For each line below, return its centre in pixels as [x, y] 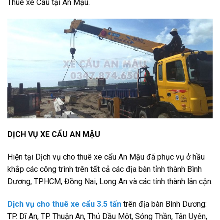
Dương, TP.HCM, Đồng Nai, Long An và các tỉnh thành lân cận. [110, 182]
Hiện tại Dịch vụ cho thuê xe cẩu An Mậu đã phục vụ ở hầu [106, 157]
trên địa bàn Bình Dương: [164, 204]
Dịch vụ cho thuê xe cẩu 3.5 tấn [64, 204]
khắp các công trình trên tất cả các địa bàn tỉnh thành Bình [105, 169]
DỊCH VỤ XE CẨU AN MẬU [54, 135]
